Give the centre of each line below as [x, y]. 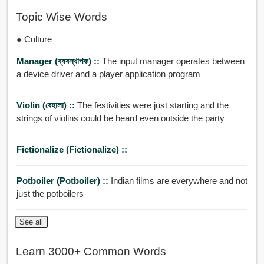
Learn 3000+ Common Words [91, 252]
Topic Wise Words [61, 17]
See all [31, 222]
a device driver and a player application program [108, 74]
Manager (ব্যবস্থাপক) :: [59, 61]
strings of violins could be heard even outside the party [120, 118]
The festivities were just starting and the [153, 105]
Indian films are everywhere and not [179, 180]
